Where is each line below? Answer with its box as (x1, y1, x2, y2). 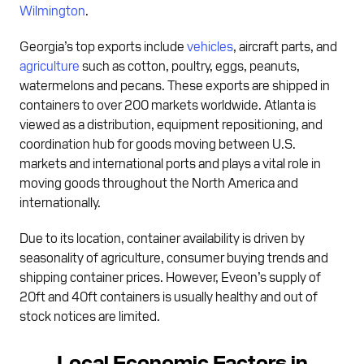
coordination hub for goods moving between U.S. (19, 134, 296, 151)
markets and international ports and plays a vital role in (19, 154, 321, 171)
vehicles (187, 37, 233, 54)
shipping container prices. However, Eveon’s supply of (19, 267, 321, 284)
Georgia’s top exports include (19, 37, 187, 54)
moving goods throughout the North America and (19, 173, 298, 190)
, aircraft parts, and (233, 37, 340, 54)
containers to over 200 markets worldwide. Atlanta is (19, 95, 316, 112)
